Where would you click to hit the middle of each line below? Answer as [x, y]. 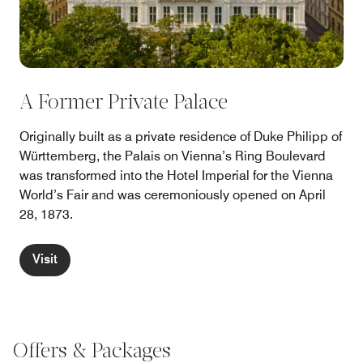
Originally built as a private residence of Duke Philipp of [181, 137]
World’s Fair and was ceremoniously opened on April [173, 195]
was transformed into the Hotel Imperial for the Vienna [176, 176]
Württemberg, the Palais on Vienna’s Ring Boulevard [173, 156]
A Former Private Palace [124, 104]
